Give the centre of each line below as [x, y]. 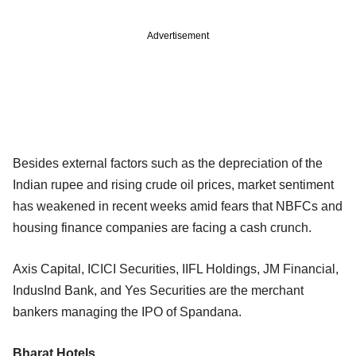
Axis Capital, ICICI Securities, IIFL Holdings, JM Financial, [176, 269]
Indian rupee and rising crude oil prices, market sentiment [173, 184]
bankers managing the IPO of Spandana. [127, 311]
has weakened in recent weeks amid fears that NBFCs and [178, 206]
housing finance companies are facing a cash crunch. [162, 227]
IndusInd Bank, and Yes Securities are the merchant [158, 290]
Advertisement [178, 35]
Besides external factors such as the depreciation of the [168, 163]
